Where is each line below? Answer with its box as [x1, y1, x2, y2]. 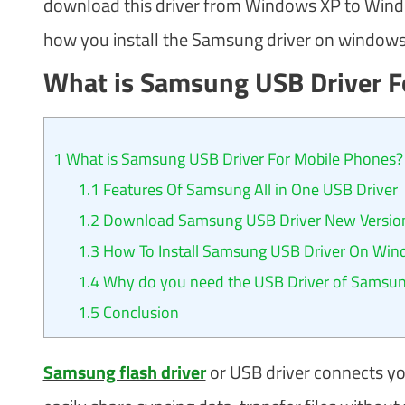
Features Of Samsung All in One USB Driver [99, 176, 398, 202]
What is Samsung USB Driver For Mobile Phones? [61, 146, 403, 171]
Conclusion [99, 299, 179, 325]
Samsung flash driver [42, 357, 206, 386]
